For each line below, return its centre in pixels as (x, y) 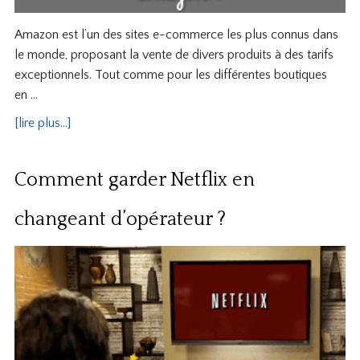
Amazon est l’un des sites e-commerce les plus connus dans (176, 34)
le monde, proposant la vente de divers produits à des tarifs (174, 54)
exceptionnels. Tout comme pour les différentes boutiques (170, 74)
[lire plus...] (42, 123)
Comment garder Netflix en (134, 180)
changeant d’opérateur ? (120, 219)
